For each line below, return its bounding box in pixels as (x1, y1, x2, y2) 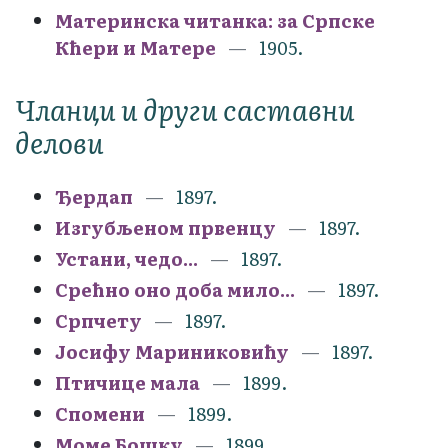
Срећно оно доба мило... (55, 275, 295, 303)
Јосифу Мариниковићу (55, 337, 289, 365)
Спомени (55, 399, 145, 427)
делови (15, 120, 104, 163)
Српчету (55, 306, 142, 334)
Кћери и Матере (55, 33, 216, 61)
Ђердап (55, 182, 133, 210)
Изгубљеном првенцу (55, 213, 276, 241)
